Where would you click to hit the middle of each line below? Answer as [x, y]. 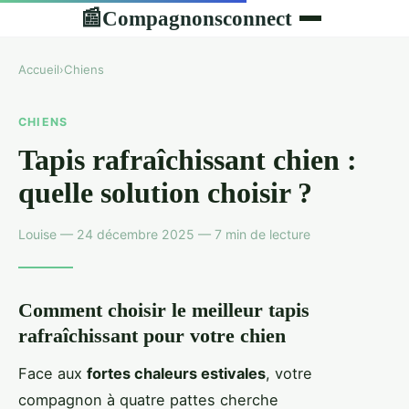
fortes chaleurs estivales [176, 373]
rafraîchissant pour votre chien [152, 335]
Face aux [52, 373]
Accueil [39, 69]
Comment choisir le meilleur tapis [164, 309]
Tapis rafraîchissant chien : [188, 159]
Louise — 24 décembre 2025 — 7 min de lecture [164, 234]
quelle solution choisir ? [165, 192]
